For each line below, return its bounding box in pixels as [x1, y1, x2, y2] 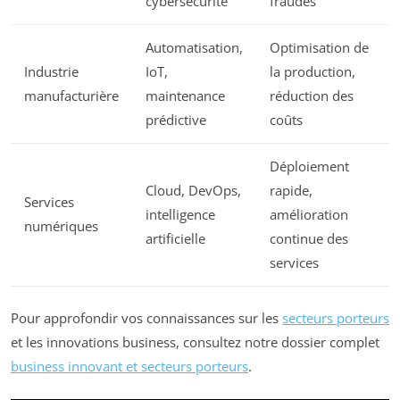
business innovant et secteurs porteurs [11, 357, 248, 376]
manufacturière [24, 86, 119, 104]
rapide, [270, 180, 312, 199]
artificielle [146, 229, 205, 247]
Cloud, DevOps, [146, 180, 241, 199]
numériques [24, 216, 98, 235]
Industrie [24, 62, 79, 80]
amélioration [270, 204, 348, 223]
